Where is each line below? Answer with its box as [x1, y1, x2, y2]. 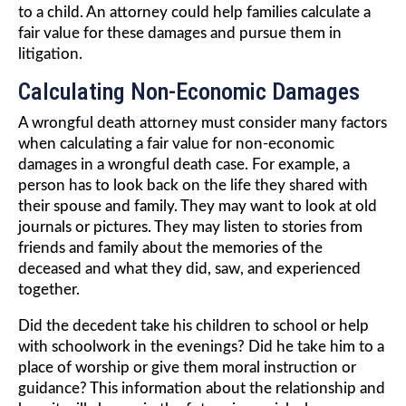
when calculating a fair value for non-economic [18, 136, 334, 152]
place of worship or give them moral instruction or [18, 360, 356, 376]
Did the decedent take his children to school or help [18, 318, 369, 334]
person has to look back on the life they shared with [18, 178, 368, 194]
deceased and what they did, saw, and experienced [18, 261, 361, 277]
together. [18, 282, 80, 298]
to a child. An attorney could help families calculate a [18, 5, 371, 21]
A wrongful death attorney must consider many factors [18, 115, 387, 131]
